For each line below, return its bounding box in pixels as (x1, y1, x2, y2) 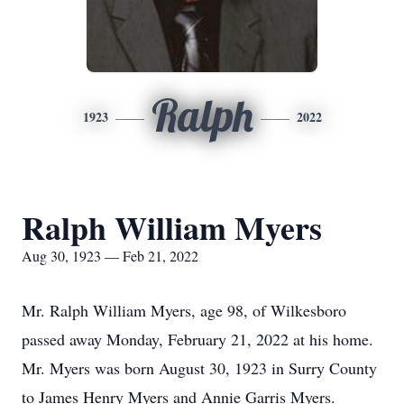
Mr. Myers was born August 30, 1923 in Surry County (22, 357, 377, 379)
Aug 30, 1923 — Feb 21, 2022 (22, 246, 198, 265)
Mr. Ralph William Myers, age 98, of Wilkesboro (22, 299, 346, 321)
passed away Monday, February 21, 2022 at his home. (22, 328, 373, 350)
